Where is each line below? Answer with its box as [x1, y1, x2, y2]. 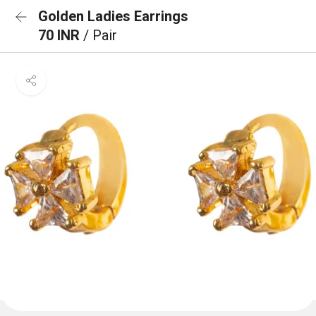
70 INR [38, 27, 83, 44]
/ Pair [83, 27, 117, 44]
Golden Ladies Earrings [38, 8, 188, 25]
